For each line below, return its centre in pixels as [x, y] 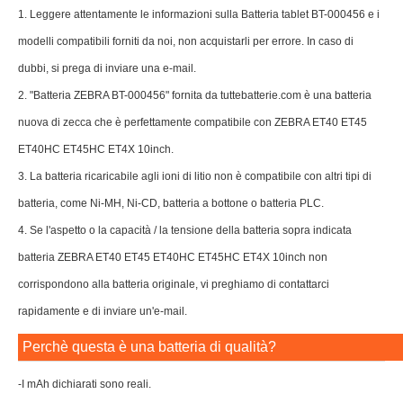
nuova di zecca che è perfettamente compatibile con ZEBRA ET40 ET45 [193, 122]
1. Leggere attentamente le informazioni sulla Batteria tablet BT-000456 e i [199, 14]
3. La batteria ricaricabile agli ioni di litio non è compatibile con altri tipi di [195, 176]
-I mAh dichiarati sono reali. [85, 384]
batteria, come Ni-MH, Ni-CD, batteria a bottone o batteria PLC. [171, 203]
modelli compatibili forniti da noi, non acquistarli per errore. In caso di [186, 41]
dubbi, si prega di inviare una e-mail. [107, 68]
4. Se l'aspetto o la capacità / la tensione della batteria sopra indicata [185, 230]
